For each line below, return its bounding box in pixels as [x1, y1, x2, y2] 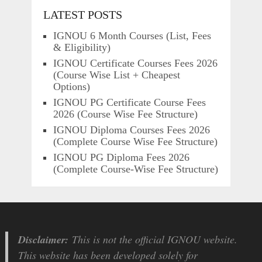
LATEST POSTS [43, 8, 122, 21]
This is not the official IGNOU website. [68, 232, 238, 246]
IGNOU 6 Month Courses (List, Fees [53, 30, 211, 42]
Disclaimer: [18, 232, 69, 247]
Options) [53, 81, 90, 92]
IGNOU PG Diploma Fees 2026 [53, 151, 189, 163]
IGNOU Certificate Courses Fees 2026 [53, 57, 218, 69]
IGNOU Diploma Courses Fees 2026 [53, 124, 210, 136]
